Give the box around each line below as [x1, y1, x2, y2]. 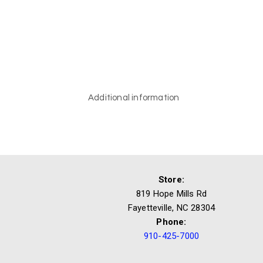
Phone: [156, 217, 187, 228]
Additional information [88, 93, 180, 103]
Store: [158, 174, 185, 186]
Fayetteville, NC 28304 [127, 203, 215, 214]
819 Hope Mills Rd [136, 188, 207, 200]
